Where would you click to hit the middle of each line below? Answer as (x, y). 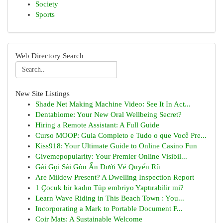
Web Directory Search (50, 56)
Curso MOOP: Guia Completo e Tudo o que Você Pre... (121, 135)
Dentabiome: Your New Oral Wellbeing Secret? (109, 114)
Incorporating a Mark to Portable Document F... (109, 209)
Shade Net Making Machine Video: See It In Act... (113, 104)
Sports (45, 14)
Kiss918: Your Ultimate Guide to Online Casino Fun (116, 146)
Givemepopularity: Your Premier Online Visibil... (111, 156)
